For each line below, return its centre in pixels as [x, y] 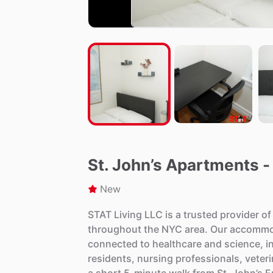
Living [128, 215]
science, [244, 244]
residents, [111, 259]
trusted [200, 215]
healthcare [177, 244]
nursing [155, 259]
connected [113, 244]
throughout [115, 229]
